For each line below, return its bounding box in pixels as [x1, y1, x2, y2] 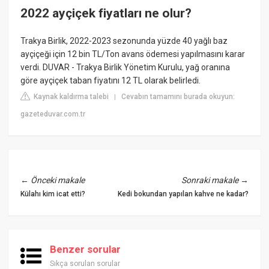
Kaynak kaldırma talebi [32, 92, 109, 101]
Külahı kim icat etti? [20, 189, 86, 198]
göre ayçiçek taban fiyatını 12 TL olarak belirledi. [20, 75, 201, 85]
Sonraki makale [181, 175, 238, 185]
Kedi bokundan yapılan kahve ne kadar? [117, 189, 249, 198]
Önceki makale [31, 175, 85, 185]
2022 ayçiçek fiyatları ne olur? [20, 6, 192, 21]
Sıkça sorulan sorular [50, 259, 121, 268]
